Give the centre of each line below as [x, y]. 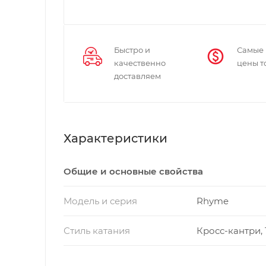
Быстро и [132, 50]
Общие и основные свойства [133, 171]
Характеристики [115, 138]
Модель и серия [100, 201]
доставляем [137, 76]
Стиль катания [97, 230]
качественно [140, 63]
